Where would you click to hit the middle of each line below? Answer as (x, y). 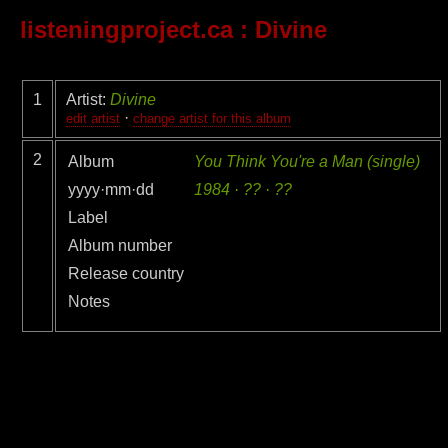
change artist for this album (212, 119)
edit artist (93, 119)
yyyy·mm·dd (111, 190)
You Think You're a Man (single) (307, 162)
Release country (126, 274)
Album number (120, 246)
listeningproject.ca (126, 30)
